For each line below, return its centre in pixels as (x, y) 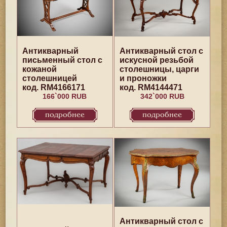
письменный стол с (62, 60)
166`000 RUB (65, 96)
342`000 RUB (162, 96)
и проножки (143, 78)
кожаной (39, 69)
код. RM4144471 (151, 87)
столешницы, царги (160, 69)
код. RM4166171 (53, 87)
